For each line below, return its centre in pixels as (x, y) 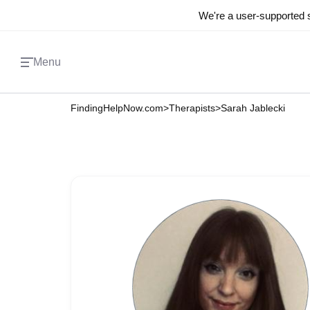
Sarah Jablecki (253, 108)
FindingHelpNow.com (117, 108)
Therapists (192, 108)
